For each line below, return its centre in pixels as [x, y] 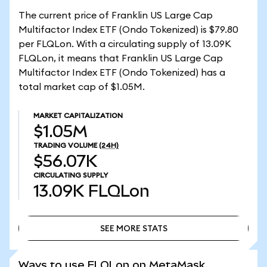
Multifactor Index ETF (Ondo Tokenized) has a [122, 73]
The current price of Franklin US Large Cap [116, 15]
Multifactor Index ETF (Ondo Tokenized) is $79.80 [128, 30]
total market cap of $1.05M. [82, 87]
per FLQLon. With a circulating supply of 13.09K [125, 44]
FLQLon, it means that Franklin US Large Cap [121, 58]
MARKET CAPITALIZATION [78, 116]
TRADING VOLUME [65, 145]
